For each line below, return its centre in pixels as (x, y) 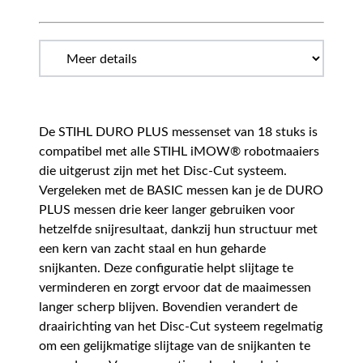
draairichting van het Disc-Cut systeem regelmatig (181, 327)
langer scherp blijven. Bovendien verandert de (168, 307)
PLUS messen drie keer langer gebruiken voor (167, 210)
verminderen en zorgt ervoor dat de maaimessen (175, 288)
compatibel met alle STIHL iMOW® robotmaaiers (179, 152)
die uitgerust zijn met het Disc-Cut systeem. (163, 171)
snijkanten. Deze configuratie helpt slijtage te (166, 269)
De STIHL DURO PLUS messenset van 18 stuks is (178, 132)
